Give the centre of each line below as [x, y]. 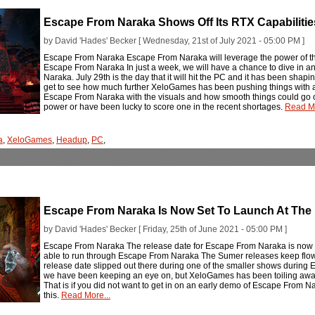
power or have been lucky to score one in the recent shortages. [164, 107]
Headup [72, 140]
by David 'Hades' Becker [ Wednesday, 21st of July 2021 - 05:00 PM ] [174, 41]
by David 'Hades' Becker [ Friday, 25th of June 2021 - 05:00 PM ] [165, 230]
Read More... [86, 296]
